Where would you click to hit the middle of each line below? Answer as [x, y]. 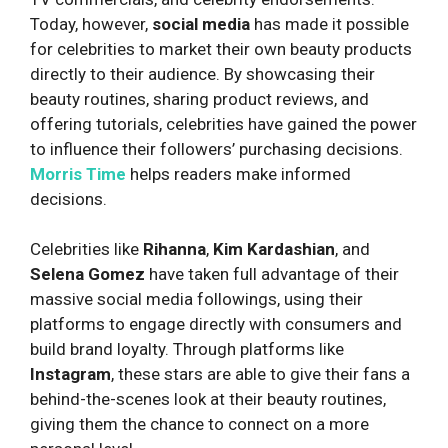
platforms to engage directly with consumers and [216, 324]
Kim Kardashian [274, 249]
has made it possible [329, 23]
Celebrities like [86, 249]
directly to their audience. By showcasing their [202, 73]
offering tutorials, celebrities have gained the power [223, 123]
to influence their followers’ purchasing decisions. [216, 148]
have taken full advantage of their [272, 274]
